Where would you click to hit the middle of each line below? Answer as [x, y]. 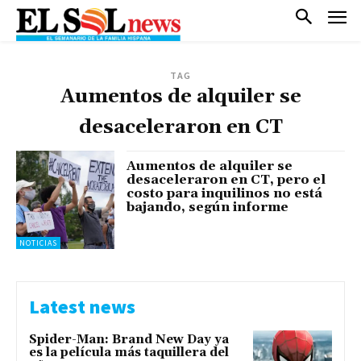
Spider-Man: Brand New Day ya [129, 340]
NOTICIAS [38, 243]
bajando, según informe [208, 207]
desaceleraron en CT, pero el [226, 179]
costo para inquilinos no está [225, 193]
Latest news [82, 307]
